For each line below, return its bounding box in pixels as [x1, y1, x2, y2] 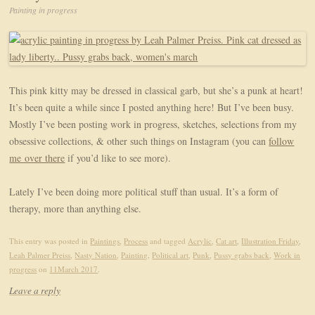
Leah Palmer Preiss [9, 250, 71, 261]
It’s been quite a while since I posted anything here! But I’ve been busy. [9, 101, 295, 115]
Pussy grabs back [214, 250, 270, 261]
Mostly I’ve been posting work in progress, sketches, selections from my [9, 117, 297, 131]
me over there [9, 151, 65, 165]
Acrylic [188, 236, 212, 247]
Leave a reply [9, 284, 61, 297]
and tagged [148, 236, 188, 247]
